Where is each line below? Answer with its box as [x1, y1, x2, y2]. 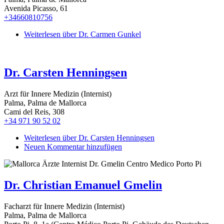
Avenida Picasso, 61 [4, 3, 68, 12]
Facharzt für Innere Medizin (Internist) [4, 201, 124, 210]
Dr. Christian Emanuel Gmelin [4, 178, 162, 191]
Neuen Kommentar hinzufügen [24, 142, 122, 151]
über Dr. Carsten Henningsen [60, 133, 154, 142]
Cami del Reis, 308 [4, 107, 64, 116]
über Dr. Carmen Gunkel [60, 29, 141, 38]
